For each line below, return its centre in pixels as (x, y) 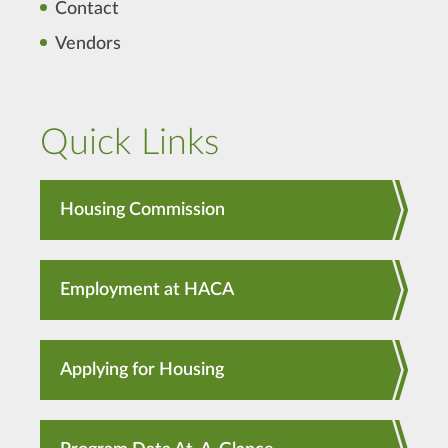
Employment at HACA (147, 290)
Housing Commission (142, 210)
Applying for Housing (142, 370)
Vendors (88, 44)
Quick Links (129, 143)
